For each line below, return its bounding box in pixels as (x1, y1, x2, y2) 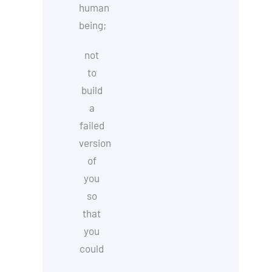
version (79, 137, 112, 149)
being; (79, 19, 107, 31)
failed (79, 119, 104, 131)
